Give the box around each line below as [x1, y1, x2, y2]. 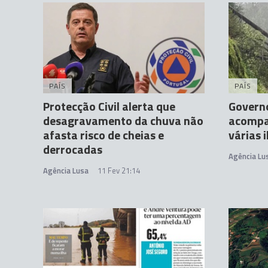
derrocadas [43, 139, 102, 159]
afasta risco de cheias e [43, 125, 164, 144]
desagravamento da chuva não [43, 111, 203, 130]
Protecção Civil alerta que [43, 96, 175, 115]
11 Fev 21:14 [98, 164, 140, 176]
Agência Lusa [43, 164, 89, 176]
